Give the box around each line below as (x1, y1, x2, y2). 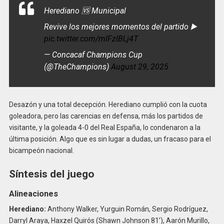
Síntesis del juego (8, 167, 94, 180)
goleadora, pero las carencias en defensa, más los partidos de (8, 112, 203, 120)
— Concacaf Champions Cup (43, 50, 142, 60)
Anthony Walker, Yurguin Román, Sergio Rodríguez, (45, 205, 208, 213)
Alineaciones (8, 189, 58, 199)
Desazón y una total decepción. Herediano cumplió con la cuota (8, 100, 207, 109)
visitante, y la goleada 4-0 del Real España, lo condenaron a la (8, 123, 200, 132)
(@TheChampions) (43, 62, 111, 72)
